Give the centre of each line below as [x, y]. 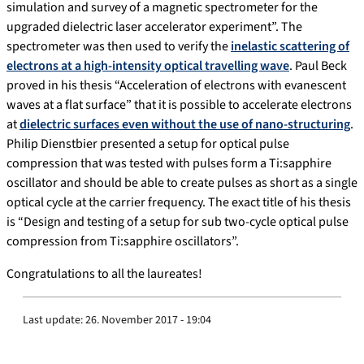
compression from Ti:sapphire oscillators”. [123, 241]
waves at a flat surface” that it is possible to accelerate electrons [179, 104]
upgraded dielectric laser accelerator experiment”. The [154, 26]
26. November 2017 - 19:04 [148, 320]
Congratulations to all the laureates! [104, 273]
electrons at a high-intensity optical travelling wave [148, 65]
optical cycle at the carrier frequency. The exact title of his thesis [179, 202]
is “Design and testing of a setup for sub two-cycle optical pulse [178, 221]
